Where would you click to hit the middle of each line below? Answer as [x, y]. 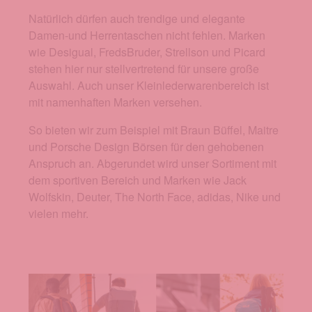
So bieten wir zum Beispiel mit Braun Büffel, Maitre [154, 130]
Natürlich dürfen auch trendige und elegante [137, 18]
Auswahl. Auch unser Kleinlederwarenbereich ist [149, 85]
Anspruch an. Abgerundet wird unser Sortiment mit [153, 163]
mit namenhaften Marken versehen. [115, 102]
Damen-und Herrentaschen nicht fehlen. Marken [147, 35]
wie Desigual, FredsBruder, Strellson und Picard [147, 52]
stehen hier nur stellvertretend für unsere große [144, 68]
